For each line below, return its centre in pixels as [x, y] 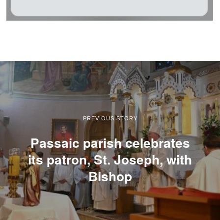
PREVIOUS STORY [110, 118]
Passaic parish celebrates [110, 142]
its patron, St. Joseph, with [110, 159]
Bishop [110, 176]
